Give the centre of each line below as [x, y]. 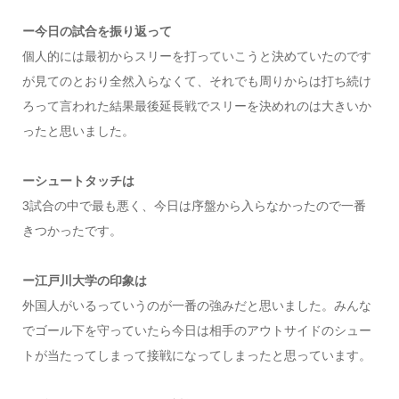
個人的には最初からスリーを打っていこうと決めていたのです [196, 57]
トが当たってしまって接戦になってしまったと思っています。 [196, 356]
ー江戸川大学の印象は [84, 281]
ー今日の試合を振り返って [97, 32]
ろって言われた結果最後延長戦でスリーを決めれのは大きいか [196, 106]
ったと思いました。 [78, 131]
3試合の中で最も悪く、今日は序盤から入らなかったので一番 [194, 206]
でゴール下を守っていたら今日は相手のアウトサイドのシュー [196, 331]
